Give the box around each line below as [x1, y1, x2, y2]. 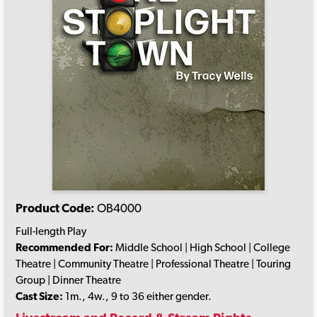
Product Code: [16, 201, 95, 216]
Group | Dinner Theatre [16, 272, 121, 287]
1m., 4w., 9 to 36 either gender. [63, 289, 212, 303]
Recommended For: [16, 240, 113, 254]
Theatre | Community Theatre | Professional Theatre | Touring [16, 256, 291, 270]
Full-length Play [16, 224, 86, 238]
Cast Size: [16, 289, 63, 303]
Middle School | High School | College [113, 240, 290, 254]
